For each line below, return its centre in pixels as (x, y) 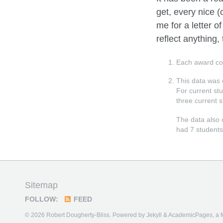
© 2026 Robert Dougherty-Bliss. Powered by (86, 215)
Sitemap (41, 185)
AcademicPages (190, 215)
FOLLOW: (42, 200)
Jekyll (154, 215)
